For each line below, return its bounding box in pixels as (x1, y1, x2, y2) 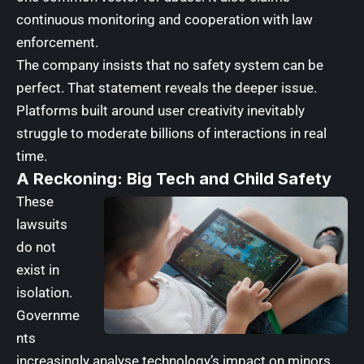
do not (16, 238, 56, 255)
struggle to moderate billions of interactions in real (16, 124, 327, 141)
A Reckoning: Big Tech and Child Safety (16, 168, 331, 188)
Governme (16, 306, 80, 323)
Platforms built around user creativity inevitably (16, 102, 305, 119)
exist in (16, 261, 59, 278)
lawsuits (16, 215, 67, 232)
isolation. (16, 284, 72, 301)
